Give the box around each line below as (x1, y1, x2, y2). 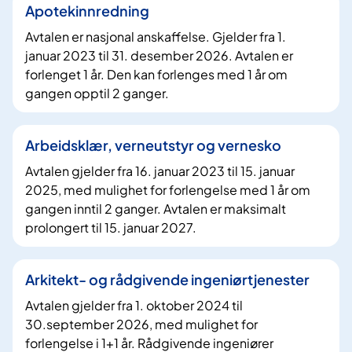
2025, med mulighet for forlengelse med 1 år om (25, 181, 310, 198)
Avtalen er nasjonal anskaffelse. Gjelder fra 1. (25, 27, 286, 45)
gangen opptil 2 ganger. (25, 84, 169, 101)
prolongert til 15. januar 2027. (25, 218, 196, 236)
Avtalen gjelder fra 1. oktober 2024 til (25, 296, 243, 313)
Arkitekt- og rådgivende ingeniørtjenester (25, 269, 310, 288)
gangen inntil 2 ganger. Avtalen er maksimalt (25, 200, 286, 217)
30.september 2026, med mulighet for (25, 315, 258, 332)
